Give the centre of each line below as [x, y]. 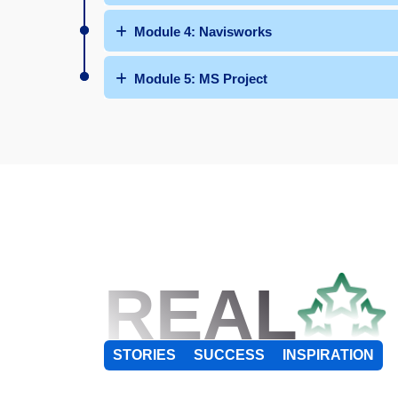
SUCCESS [229, 363]
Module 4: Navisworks [203, 32]
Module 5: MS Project [201, 78]
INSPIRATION [328, 363]
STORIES [144, 363]
